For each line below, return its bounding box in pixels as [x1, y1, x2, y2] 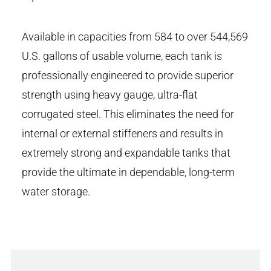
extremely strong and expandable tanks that [22, 146, 230, 160]
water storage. [22, 185, 90, 198]
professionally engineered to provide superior [22, 69, 233, 82]
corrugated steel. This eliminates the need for [22, 108, 234, 121]
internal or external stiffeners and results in [22, 127, 223, 140]
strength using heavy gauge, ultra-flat [22, 88, 198, 102]
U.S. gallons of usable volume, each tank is [22, 50, 222, 63]
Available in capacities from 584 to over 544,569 [22, 30, 248, 44]
